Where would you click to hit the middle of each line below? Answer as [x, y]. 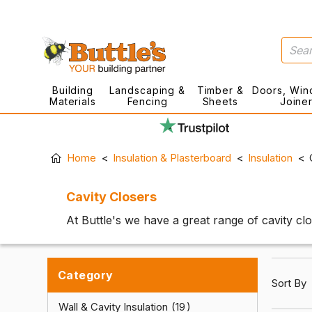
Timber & [220, 90]
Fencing [147, 101]
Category [86, 275]
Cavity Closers [111, 197]
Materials [72, 101]
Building [73, 90]
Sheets [220, 101]
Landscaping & [148, 90]
